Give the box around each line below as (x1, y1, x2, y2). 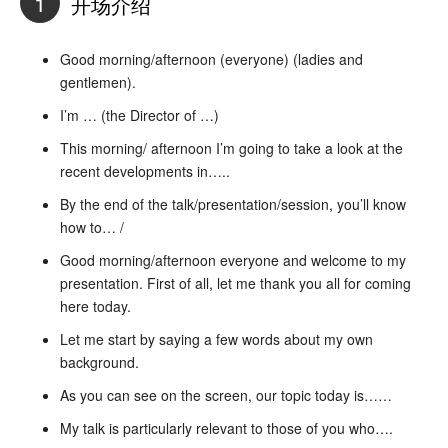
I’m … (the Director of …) (60, 104, 219, 125)
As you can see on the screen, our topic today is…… (60, 384, 392, 405)
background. (60, 351, 139, 372)
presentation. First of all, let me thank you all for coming (60, 272, 411, 293)
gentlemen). (60, 71, 136, 92)
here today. (60, 295, 131, 316)
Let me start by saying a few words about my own (60, 328, 373, 349)
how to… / (60, 216, 124, 237)
